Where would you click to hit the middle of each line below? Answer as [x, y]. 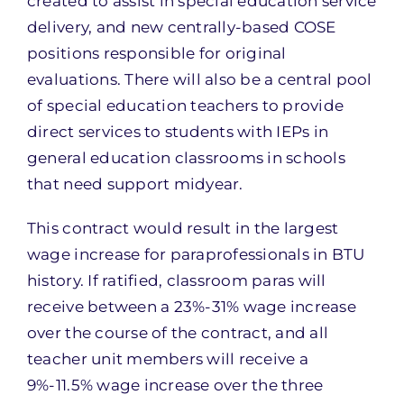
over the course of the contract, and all [178, 333]
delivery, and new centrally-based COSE [181, 27]
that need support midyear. [135, 184]
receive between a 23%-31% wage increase [191, 307]
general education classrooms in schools [186, 158]
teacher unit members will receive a [167, 359]
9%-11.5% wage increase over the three [175, 385]
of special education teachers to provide [185, 106]
